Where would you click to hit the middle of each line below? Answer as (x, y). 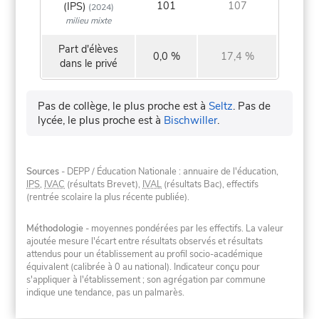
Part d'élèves (89, 49)
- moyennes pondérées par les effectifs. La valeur (184, 228)
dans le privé (88, 64)
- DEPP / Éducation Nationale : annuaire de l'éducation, (169, 172)
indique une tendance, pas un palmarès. (106, 292)
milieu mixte (89, 21)
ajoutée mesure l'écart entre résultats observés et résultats (145, 241)
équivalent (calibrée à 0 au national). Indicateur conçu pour (143, 267)
